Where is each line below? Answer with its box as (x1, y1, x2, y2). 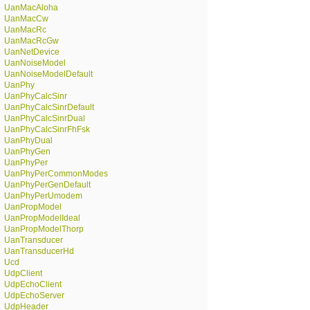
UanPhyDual (4, 136, 53, 145)
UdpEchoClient (4, 280, 62, 289)
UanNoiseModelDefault (4, 69, 93, 79)
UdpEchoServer (4, 291, 64, 300)
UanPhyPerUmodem (4, 191, 82, 201)
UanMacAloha (4, 3, 58, 12)
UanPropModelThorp (4, 224, 84, 234)
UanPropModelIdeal (4, 213, 80, 223)
